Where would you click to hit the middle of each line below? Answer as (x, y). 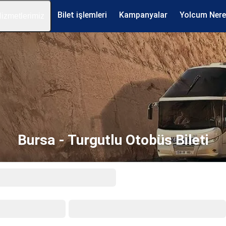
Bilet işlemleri (82, 15)
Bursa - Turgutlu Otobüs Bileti (113, 140)
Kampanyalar (143, 15)
